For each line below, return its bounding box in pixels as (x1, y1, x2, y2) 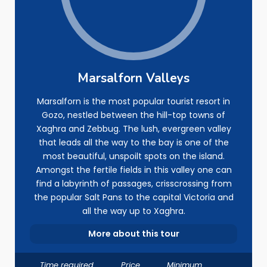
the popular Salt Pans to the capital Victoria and (33, 191, 234, 203)
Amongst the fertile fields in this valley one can (35, 164, 232, 176)
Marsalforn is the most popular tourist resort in (37, 95, 230, 107)
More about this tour (88, 228, 179, 240)
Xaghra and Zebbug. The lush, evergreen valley (36, 123, 231, 135)
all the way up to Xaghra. (82, 205, 185, 217)
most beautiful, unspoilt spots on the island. (42, 150, 225, 162)
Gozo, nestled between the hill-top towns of (42, 109, 225, 121)
